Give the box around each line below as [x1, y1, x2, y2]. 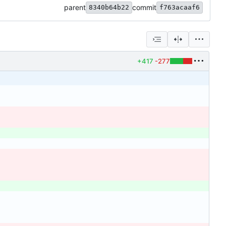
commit [132, 3, 156, 12]
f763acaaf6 [159, 4, 200, 12]
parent [64, 3, 86, 12]
